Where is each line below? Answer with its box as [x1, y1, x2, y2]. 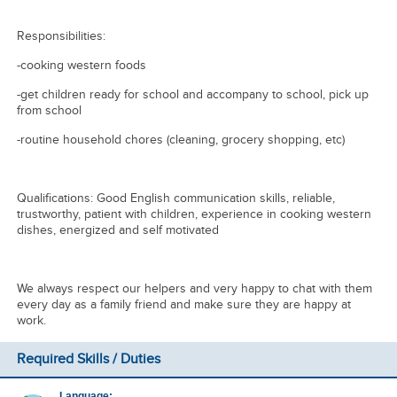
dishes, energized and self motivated [16, 222, 219, 237]
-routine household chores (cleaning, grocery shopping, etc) [16, 132, 345, 147]
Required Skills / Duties [16, 351, 160, 368]
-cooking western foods [16, 58, 146, 73]
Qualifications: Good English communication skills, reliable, [16, 191, 335, 206]
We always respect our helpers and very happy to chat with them [16, 281, 372, 296]
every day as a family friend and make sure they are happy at [16, 297, 351, 312]
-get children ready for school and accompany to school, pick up [16, 87, 369, 102]
